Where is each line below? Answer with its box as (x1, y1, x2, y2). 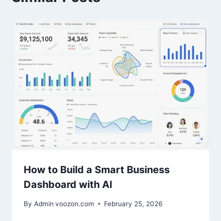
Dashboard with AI (24, 179, 112, 191)
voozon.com (55, 199, 95, 208)
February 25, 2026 (104, 199, 163, 208)
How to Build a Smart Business (24, 164, 170, 176)
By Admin (24, 199, 54, 208)
